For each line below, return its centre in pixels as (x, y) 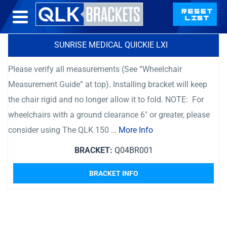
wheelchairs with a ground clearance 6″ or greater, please (109, 115)
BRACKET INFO (113, 173)
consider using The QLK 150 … (63, 130)
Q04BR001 (133, 150)
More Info (136, 130)
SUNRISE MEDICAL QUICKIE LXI (111, 45)
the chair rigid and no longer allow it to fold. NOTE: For (106, 100)
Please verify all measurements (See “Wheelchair (95, 69)
